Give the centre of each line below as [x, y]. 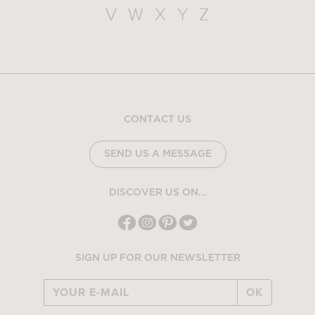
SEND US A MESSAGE [157, 154]
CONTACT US [157, 119]
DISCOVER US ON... [157, 192]
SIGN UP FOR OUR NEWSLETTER [157, 258]
